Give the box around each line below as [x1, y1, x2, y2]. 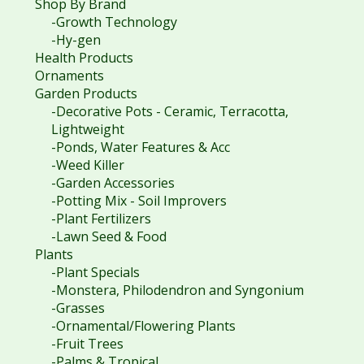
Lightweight [50, 120, 124, 139]
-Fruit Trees [50, 335, 123, 353]
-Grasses [50, 299, 105, 318]
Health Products [34, 49, 133, 67]
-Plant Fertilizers [50, 210, 151, 228]
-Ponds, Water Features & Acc [50, 138, 230, 157]
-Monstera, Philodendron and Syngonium [50, 281, 304, 300]
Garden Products [34, 84, 137, 103]
